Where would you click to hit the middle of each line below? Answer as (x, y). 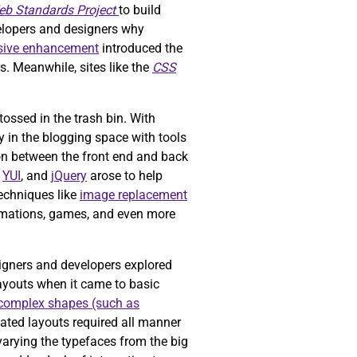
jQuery (69, 176)
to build (140, 10)
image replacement (133, 195)
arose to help (125, 176)
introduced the (141, 49)
